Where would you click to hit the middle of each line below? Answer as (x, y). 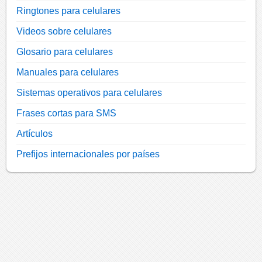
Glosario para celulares (65, 52)
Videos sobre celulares (64, 32)
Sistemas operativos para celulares (89, 93)
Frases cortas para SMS (67, 113)
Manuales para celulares (68, 73)
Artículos (35, 134)
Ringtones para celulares (69, 11)
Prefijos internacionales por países (88, 154)
